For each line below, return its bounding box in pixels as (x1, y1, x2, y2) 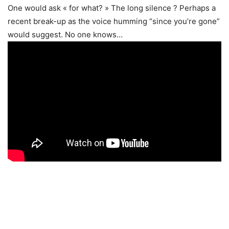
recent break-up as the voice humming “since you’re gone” (8, 16, 220, 27)
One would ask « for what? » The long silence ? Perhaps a (8, 3, 216, 13)
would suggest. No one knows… (8, 30, 123, 40)
